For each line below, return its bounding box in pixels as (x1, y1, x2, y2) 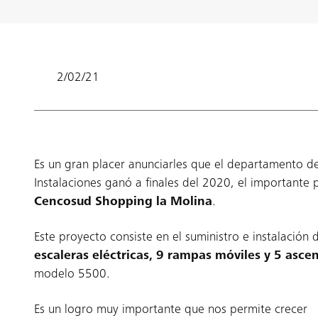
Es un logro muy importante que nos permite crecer (34, 304, 307, 317)
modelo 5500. (34, 268, 110, 281)
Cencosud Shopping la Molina (34, 196, 212, 209)
